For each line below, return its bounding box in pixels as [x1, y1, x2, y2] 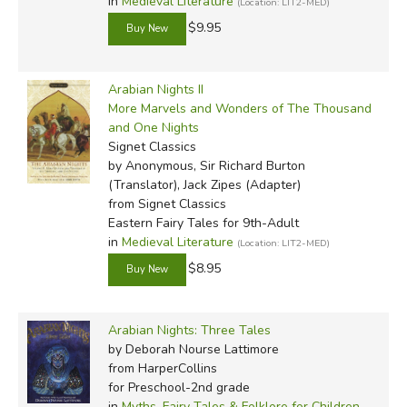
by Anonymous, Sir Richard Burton [107, 157, 305, 175]
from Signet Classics [107, 195, 226, 213]
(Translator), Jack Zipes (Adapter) [107, 176, 301, 194]
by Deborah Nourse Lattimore [107, 341, 279, 359]
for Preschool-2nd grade [107, 379, 250, 397]
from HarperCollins [107, 360, 217, 378]
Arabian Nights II [107, 81, 203, 99]
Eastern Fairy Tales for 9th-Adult [107, 214, 299, 233]
